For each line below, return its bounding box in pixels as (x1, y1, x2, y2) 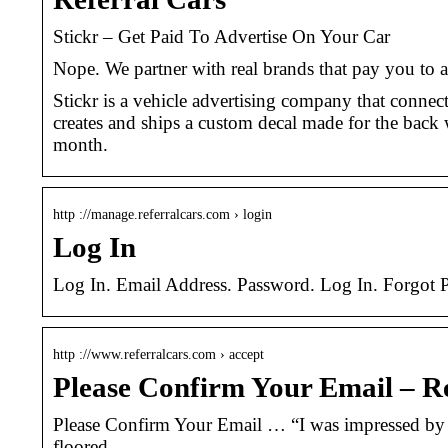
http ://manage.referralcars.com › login (53, 206, 272, 222)
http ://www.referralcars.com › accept (53, 346, 264, 362)
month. (53, 133, 108, 155)
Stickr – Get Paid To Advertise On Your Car (53, 25, 390, 47)
